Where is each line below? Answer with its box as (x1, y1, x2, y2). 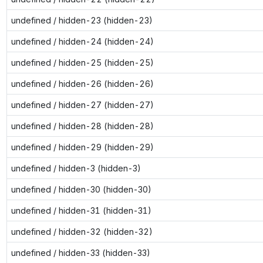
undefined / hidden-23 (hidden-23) (11, 15, 153, 25)
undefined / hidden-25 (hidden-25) (11, 57, 154, 68)
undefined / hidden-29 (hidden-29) (11, 141, 154, 152)
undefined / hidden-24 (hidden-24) (11, 36, 154, 46)
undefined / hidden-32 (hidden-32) (11, 226, 153, 237)
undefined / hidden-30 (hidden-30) (11, 184, 151, 194)
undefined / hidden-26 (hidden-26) (11, 78, 154, 89)
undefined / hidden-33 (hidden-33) (11, 247, 150, 258)
